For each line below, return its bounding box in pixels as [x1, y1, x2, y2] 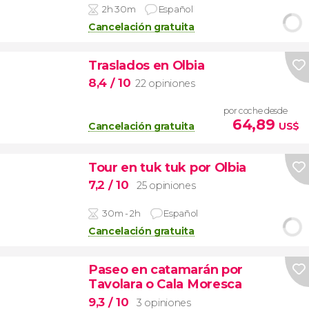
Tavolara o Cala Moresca [88, 276, 242, 292]
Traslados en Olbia [88, 57, 205, 73]
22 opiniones [135, 77, 195, 90]
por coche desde [223, 106, 288, 117]
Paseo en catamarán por [88, 261, 243, 277]
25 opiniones [137, 179, 196, 192]
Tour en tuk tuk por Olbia [88, 159, 246, 175]
